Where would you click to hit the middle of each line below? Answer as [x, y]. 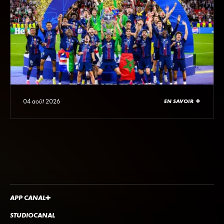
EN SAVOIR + [182, 101]
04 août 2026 [41, 101]
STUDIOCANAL [32, 215]
